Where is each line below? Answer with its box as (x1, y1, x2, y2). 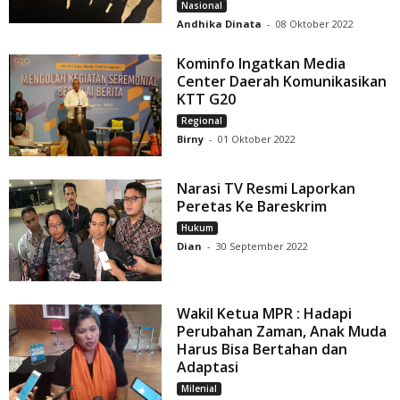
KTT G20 (177, 88, 237, 109)
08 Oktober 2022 (276, 16, 354, 30)
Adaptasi (177, 356, 239, 377)
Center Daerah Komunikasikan (177, 71, 387, 91)
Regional (181, 113, 223, 127)
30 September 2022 (216, 238, 309, 253)
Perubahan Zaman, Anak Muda (177, 321, 387, 341)
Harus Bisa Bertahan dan (177, 338, 348, 359)
